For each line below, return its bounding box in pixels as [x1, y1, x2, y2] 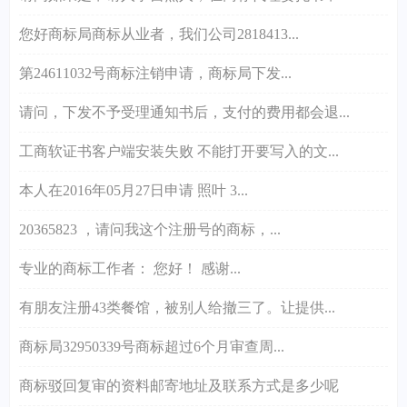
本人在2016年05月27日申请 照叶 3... [19, 182, 248, 198]
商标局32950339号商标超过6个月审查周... [19, 338, 284, 354]
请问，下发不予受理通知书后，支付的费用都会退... [19, 104, 350, 120]
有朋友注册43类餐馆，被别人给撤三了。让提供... [19, 299, 335, 315]
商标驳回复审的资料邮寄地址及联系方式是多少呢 [19, 377, 339, 393]
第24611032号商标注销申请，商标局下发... [19, 65, 292, 81]
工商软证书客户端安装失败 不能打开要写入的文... [19, 143, 339, 159]
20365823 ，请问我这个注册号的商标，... [19, 221, 281, 237]
